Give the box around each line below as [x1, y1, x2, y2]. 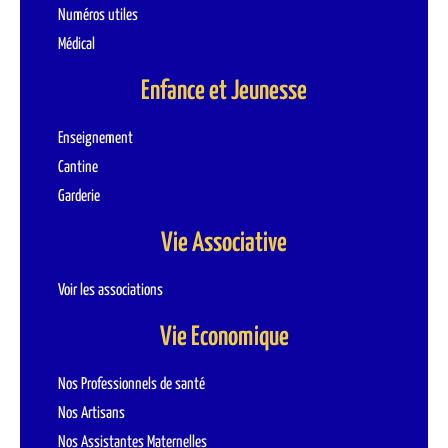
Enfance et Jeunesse [141, 78, 307, 105]
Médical [58, 37, 95, 52]
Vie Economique [159, 324, 289, 351]
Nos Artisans [58, 406, 125, 421]
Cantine [58, 160, 98, 175]
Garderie [58, 189, 100, 204]
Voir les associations [58, 283, 163, 298]
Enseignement [58, 131, 133, 146]
